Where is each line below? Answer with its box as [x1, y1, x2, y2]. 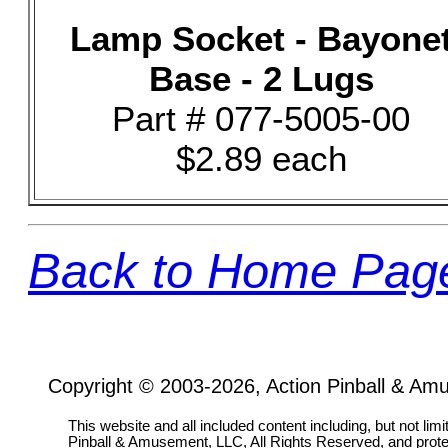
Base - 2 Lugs [148, 59, 374, 98]
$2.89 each [175, 139, 347, 178]
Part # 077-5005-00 [112, 99, 410, 138]
